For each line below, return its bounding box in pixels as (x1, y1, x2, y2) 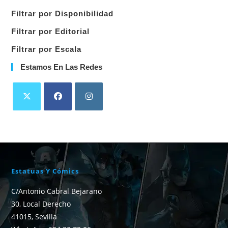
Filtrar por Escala (11, 45, 82, 54)
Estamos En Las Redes (20, 63, 103, 72)
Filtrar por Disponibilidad (11, 9, 114, 18)
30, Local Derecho (11, 199, 71, 209)
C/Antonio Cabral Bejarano (11, 186, 102, 196)
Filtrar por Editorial (11, 27, 90, 36)
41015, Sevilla (11, 212, 58, 222)
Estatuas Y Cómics (11, 166, 79, 176)
